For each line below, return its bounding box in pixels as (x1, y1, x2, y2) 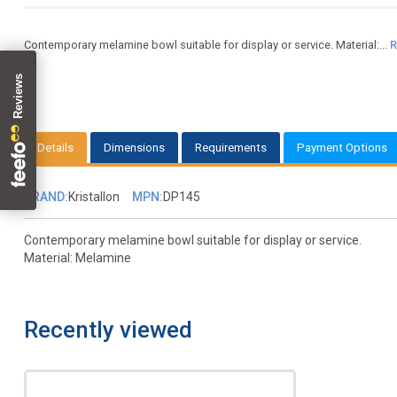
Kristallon (67, 190, 120, 205)
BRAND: (23, 190, 68, 205)
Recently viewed (23, 316, 192, 344)
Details (36, 141, 74, 155)
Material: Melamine (23, 251, 131, 266)
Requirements (194, 141, 267, 155)
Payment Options (296, 141, 387, 155)
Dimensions (103, 141, 165, 155)
